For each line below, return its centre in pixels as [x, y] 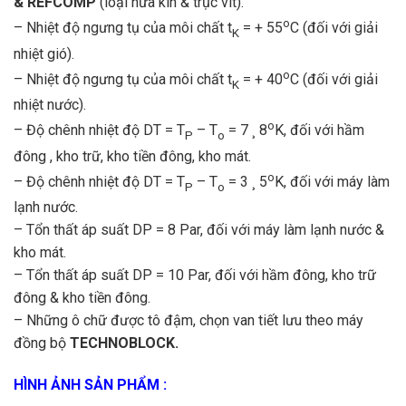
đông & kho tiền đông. [82, 298]
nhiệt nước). [50, 105]
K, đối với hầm [319, 130]
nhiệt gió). [44, 53]
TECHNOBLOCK [122, 343]
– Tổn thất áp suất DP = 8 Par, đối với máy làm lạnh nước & [199, 230]
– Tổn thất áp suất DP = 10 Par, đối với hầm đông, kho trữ [195, 275]
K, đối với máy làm [332, 182]
